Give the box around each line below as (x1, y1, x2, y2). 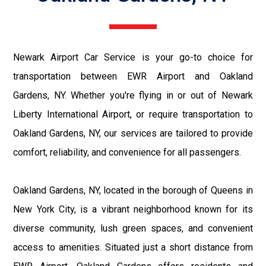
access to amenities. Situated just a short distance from (13, 242, 253, 254)
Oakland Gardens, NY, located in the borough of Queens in (13, 185, 253, 197)
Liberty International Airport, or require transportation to (13, 109, 253, 121)
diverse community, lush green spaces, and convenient (13, 223, 253, 235)
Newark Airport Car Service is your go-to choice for (13, 52, 253, 64)
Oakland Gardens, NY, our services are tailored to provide (13, 128, 253, 140)
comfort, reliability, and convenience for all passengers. (13, 147, 242, 159)
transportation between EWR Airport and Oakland (13, 71, 253, 83)
